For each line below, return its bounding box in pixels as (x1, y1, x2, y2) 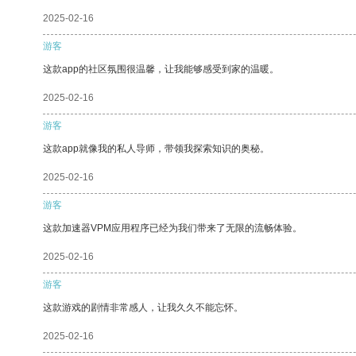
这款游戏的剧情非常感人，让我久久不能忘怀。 (43, 301, 243, 313)
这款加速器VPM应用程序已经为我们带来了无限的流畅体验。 (43, 222, 302, 234)
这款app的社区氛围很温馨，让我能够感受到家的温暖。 (43, 63, 279, 75)
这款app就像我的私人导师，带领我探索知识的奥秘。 (43, 142, 269, 154)
